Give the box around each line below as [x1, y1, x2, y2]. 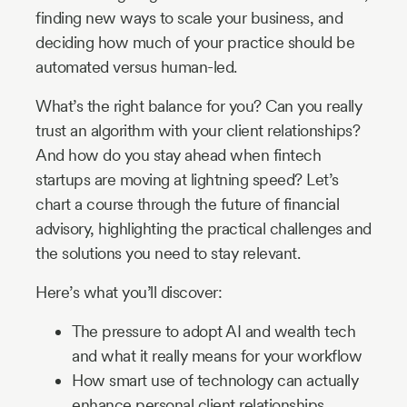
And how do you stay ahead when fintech [35, 145, 321, 164]
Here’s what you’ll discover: [35, 283, 222, 302]
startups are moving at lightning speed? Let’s [35, 170, 339, 189]
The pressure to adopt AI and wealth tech [72, 322, 355, 341]
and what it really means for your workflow [72, 346, 362, 365]
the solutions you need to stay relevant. [35, 243, 300, 263]
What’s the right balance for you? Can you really [35, 96, 362, 115]
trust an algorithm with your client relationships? [35, 121, 360, 140]
